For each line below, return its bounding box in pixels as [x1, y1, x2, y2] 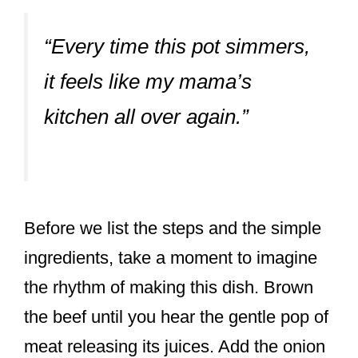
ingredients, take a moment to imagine [24, 248, 317, 268]
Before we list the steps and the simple [24, 218, 321, 239]
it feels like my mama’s [44, 69, 252, 93]
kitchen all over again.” [44, 104, 249, 129]
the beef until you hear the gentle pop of [24, 307, 328, 328]
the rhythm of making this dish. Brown [24, 277, 313, 298]
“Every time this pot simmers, [44, 34, 310, 58]
